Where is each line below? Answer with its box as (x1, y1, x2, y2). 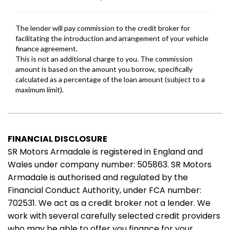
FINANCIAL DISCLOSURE (8, 132, 107, 145)
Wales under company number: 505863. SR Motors (8, 158, 212, 170)
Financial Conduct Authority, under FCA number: (8, 184, 201, 196)
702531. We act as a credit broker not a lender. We (8, 197, 210, 209)
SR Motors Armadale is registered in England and (8, 145, 203, 158)
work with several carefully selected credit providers (8, 209, 220, 222)
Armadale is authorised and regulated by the (8, 171, 188, 183)
